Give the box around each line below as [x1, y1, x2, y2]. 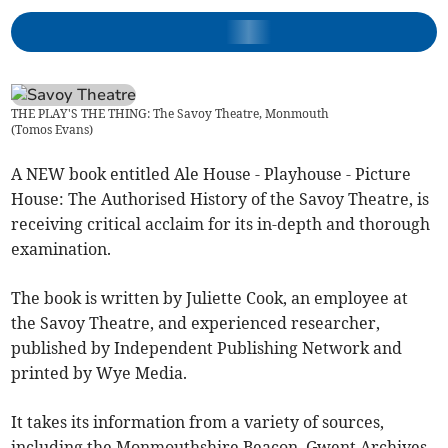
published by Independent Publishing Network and [11, 337, 403, 358]
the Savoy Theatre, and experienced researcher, [11, 312, 381, 333]
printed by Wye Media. [11, 362, 188, 383]
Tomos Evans [15, 121, 90, 137]
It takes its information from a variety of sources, [11, 411, 385, 432]
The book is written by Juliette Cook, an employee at [11, 287, 409, 308]
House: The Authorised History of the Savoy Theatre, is [11, 188, 430, 209]
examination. [11, 238, 112, 259]
